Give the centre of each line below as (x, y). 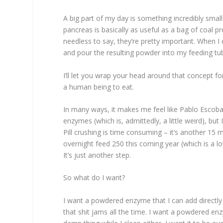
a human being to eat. (99, 87)
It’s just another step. (97, 155)
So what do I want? (94, 178)
